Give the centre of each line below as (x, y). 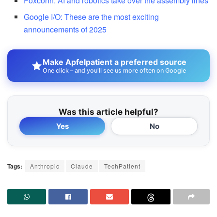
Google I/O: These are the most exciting (92, 17)
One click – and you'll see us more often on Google (114, 71)
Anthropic (45, 166)
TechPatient (122, 166)
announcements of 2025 (65, 30)
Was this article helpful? (108, 112)
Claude (82, 166)
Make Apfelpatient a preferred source (114, 62)
